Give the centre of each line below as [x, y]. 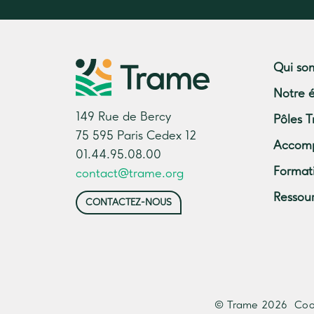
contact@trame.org [129, 173]
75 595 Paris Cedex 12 [136, 136]
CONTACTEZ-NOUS [128, 202]
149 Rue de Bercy [123, 117]
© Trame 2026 [251, 306]
